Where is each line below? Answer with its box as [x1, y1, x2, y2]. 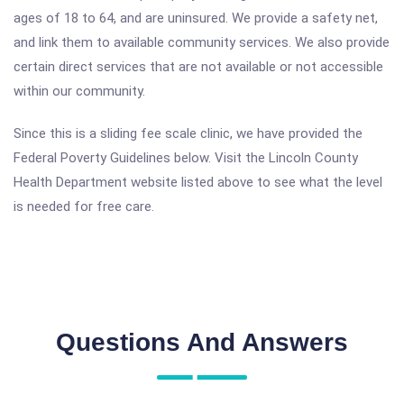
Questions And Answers [56, 328, 348, 356]
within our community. [14, 83, 145, 99]
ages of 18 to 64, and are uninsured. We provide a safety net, [14, 10, 378, 26]
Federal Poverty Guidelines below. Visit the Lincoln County [14, 150, 358, 166]
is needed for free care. [14, 198, 154, 215]
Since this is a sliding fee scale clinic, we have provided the [14, 125, 363, 142]
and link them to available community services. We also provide [14, 34, 390, 50]
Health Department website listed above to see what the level [14, 174, 382, 190]
